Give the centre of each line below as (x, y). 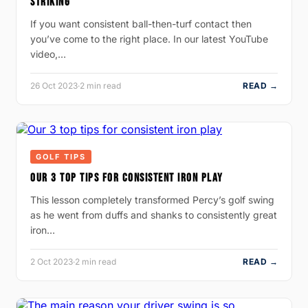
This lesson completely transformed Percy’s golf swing (152, 199)
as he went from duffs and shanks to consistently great (154, 214)
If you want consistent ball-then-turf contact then (141, 23)
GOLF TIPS (61, 156)
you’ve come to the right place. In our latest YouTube (149, 38)
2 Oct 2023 (52, 261)
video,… (48, 54)
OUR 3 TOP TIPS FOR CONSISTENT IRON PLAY (127, 178)
